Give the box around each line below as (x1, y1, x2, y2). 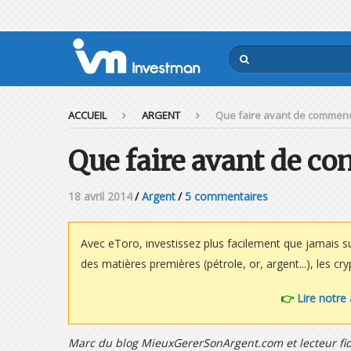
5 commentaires (185, 189, 268, 204)
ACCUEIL (68, 108, 107, 122)
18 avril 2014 (68, 189, 132, 204)
